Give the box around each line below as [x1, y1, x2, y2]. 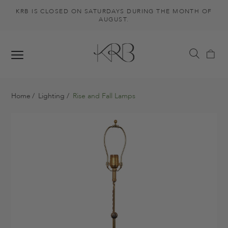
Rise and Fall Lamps [70, 91, 135, 101]
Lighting [38, 91, 65, 101]
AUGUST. [99, 15, 129, 23]
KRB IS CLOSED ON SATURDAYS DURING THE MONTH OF [16, 7, 212, 15]
